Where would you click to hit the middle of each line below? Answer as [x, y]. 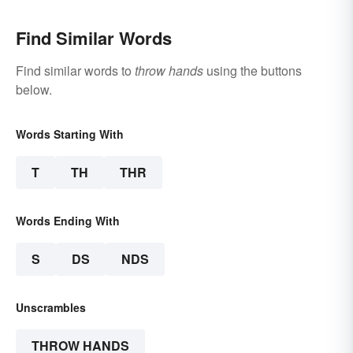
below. [34, 90]
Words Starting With [70, 134]
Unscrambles [51, 308]
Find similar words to [75, 71]
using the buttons [253, 71]
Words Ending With [68, 221]
